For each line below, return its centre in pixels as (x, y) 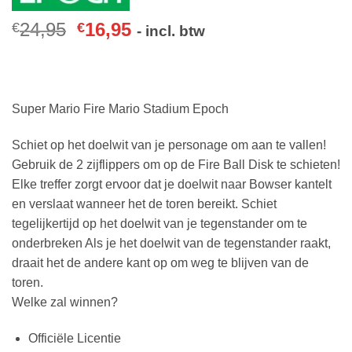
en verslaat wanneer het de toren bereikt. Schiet (144, 203)
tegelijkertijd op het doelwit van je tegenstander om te (159, 223)
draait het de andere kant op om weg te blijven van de (160, 262)
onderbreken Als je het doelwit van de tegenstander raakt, (171, 243)
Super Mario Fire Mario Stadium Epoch (120, 108)
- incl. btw (171, 31)
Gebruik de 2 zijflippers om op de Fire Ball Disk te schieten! (176, 164)
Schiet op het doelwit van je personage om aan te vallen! (169, 145)
